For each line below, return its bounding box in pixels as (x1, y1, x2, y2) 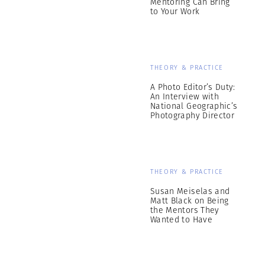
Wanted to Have (150, 214, 212, 225)
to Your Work (150, 5, 200, 17)
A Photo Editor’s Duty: (150, 81, 235, 93)
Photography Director (150, 109, 234, 121)
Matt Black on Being (150, 195, 229, 206)
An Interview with (150, 91, 219, 102)
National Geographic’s (150, 100, 238, 112)
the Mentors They (150, 204, 219, 216)
